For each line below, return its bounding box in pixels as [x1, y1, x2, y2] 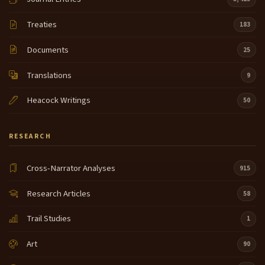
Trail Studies [27, 212, 72, 225]
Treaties [27, 18, 57, 31]
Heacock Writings [27, 94, 91, 107]
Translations [27, 69, 72, 82]
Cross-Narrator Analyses [27, 161, 116, 174]
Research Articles [27, 187, 91, 200]
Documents [27, 43, 69, 56]
